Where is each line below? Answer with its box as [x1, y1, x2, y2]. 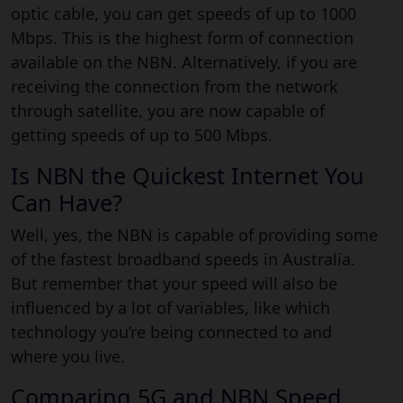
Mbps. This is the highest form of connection [11, 26, 354, 49]
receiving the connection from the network [11, 75, 338, 97]
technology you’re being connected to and [11, 320, 332, 343]
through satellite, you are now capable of [11, 99, 325, 121]
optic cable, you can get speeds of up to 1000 [11, 2, 356, 24]
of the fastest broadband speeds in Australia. [11, 247, 355, 270]
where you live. [11, 345, 125, 367]
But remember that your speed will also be [11, 272, 337, 294]
